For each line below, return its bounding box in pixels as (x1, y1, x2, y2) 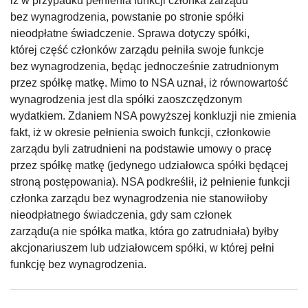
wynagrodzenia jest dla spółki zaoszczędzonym (10, 93, 242, 106)
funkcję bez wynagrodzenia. (10, 258, 146, 271)
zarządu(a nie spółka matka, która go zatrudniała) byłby (10, 225, 278, 238)
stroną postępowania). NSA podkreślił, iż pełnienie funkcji (10, 176, 290, 188)
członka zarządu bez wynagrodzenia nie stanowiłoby (10, 192, 267, 205)
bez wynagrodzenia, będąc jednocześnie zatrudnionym (10, 60, 278, 73)
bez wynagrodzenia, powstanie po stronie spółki (10, 11, 244, 23)
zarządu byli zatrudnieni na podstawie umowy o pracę (10, 143, 272, 155)
